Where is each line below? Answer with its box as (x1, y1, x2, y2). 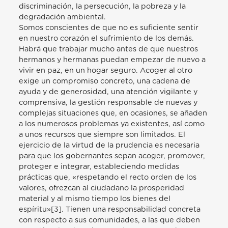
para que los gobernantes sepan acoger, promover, (19, 152, 206, 160)
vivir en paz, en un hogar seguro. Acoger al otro (19, 66, 193, 74)
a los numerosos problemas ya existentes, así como (19, 120, 205, 128)
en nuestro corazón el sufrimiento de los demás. (19, 34, 194, 42)
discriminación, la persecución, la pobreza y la (19, 2, 186, 10)
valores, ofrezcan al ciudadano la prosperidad (19, 184, 185, 192)
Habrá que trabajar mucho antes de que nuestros (19, 45, 198, 53)
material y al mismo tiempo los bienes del (19, 194, 171, 203)
